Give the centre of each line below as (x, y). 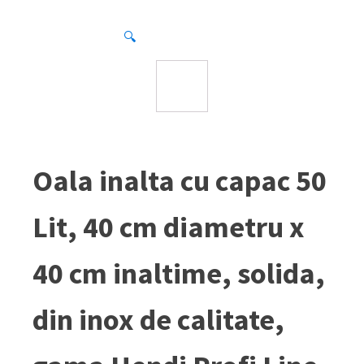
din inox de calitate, (158, 320)
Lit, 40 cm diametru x (169, 227)
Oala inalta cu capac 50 (180, 181)
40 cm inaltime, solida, (179, 273)
